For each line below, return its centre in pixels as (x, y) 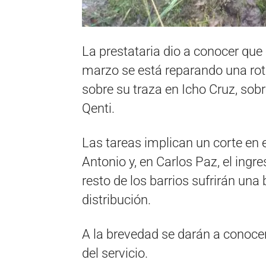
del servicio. (115, 253)
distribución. (116, 200)
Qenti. (98, 108)
